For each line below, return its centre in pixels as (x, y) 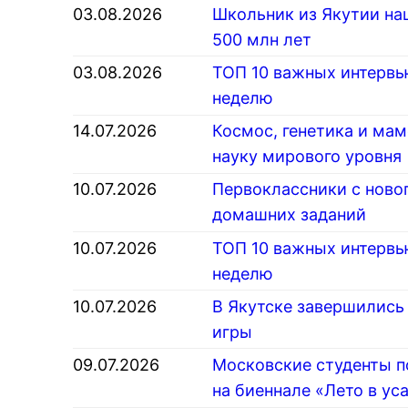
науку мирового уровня (307, 157)
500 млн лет (262, 39)
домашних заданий (289, 215)
